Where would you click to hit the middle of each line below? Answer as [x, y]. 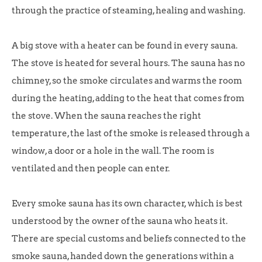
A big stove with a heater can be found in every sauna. [125, 46]
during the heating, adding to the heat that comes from [128, 98]
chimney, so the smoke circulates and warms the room [127, 81]
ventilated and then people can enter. [91, 168]
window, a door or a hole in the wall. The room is [113, 151]
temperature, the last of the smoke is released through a [131, 133]
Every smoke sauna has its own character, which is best [127, 204]
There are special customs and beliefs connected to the [129, 239]
